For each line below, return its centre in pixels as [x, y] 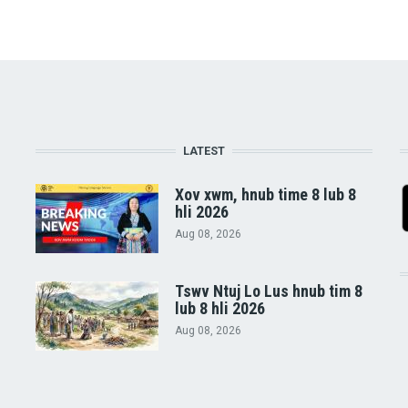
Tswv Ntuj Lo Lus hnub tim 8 [268, 291]
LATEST [204, 151]
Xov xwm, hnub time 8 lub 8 [265, 194]
